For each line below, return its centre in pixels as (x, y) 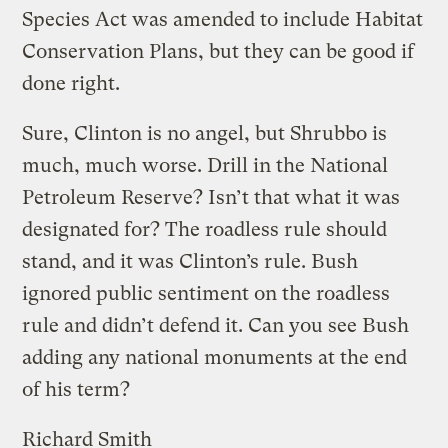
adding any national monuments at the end (215, 357)
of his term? (76, 389)
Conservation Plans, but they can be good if (218, 51)
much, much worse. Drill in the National (205, 165)
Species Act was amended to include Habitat (223, 19)
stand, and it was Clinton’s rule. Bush (190, 261)
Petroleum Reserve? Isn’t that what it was (211, 197)
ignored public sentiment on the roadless (206, 293)
